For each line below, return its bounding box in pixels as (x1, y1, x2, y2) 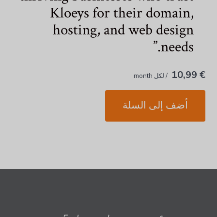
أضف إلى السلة (122, 99, 188, 112)
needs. (160, 37, 194, 57)
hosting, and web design (52, 20, 194, 40)
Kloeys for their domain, (49, 3, 194, 23)
